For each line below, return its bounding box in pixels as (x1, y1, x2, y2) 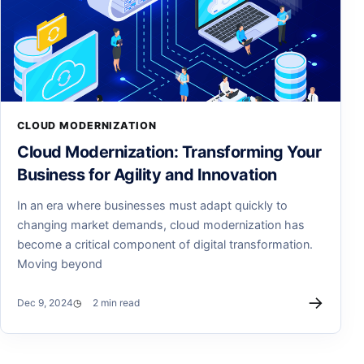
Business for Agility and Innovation (17, 165, 277, 185)
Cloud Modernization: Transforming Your (17, 142, 322, 162)
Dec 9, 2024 (17, 297, 73, 310)
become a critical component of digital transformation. (17, 237, 313, 252)
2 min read (93, 297, 140, 310)
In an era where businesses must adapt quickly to (17, 198, 288, 213)
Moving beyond (17, 257, 102, 271)
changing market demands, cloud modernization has (17, 218, 305, 232)
